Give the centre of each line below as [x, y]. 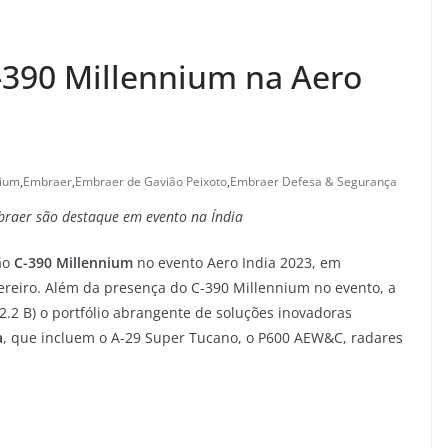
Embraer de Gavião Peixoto [151, 182]
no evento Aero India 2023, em [237, 263]
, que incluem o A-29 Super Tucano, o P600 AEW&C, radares [203, 338]
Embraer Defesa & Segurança [313, 182]
